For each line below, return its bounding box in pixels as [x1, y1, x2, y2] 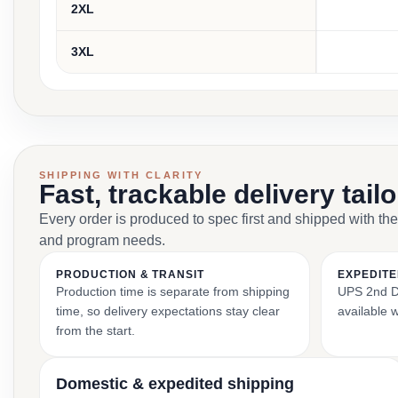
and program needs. [39, 233, 165, 248]
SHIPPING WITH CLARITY [39, 170, 203, 180]
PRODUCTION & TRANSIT [56, 268, 205, 281]
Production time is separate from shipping [56, 284, 290, 298]
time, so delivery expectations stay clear [56, 304, 280, 318]
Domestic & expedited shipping [56, 375, 294, 393]
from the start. [56, 323, 135, 338]
